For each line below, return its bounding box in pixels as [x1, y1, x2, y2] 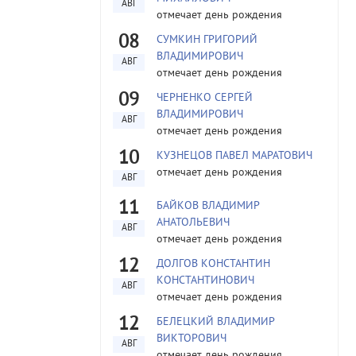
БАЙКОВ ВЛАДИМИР [157, 199, 259, 213]
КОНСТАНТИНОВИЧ [157, 274, 254, 288]
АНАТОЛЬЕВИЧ [157, 216, 230, 230]
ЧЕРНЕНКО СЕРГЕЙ [157, 91, 253, 105]
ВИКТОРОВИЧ [157, 332, 226, 346]
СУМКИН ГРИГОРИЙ [157, 33, 257, 47]
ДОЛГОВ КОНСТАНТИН [157, 257, 270, 271]
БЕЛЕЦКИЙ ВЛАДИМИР [157, 315, 274, 329]
